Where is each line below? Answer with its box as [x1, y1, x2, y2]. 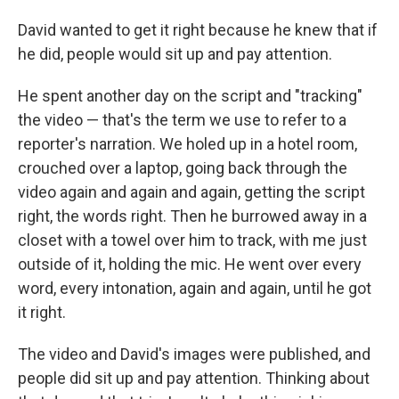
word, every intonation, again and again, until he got [18, 278, 371, 297]
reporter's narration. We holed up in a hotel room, [18, 134, 357, 153]
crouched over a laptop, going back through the [18, 158, 347, 177]
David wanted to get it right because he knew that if [18, 20, 378, 39]
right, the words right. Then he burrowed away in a [18, 206, 367, 225]
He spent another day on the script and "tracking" [18, 85, 362, 105]
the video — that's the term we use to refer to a [18, 110, 346, 129]
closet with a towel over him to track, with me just [18, 230, 367, 249]
